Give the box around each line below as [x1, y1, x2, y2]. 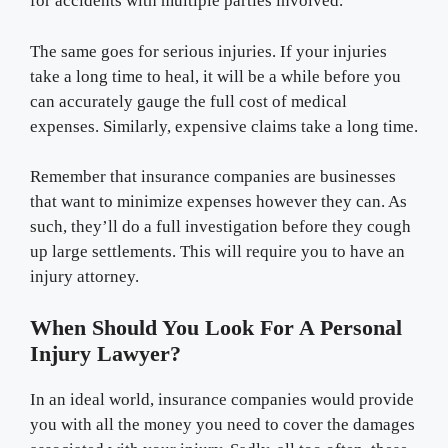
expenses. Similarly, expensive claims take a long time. [30, 116, 418, 136]
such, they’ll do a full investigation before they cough [30, 217, 411, 236]
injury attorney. [30, 267, 143, 286]
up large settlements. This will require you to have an [30, 242, 405, 261]
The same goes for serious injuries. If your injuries [30, 41, 387, 61]
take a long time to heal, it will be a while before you [30, 66, 401, 86]
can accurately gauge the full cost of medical [30, 91, 347, 111]
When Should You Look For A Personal [30, 314, 402, 340]
